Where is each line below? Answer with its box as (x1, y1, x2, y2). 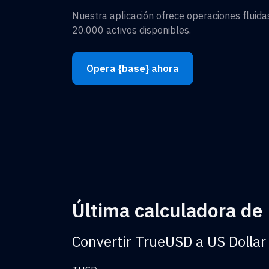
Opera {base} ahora (86, 62, 179, 74)
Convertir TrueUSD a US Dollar (72, 232, 266, 252)
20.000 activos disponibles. (72, 23, 191, 36)
